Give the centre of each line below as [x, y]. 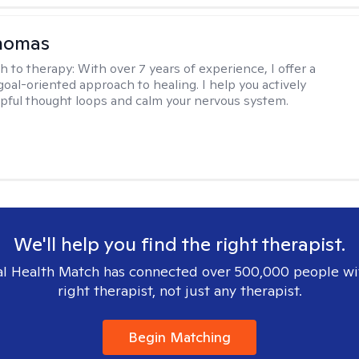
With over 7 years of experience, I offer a [197, 69]
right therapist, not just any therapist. [179, 290]
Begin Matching [179, 337]
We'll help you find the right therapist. [179, 244]
